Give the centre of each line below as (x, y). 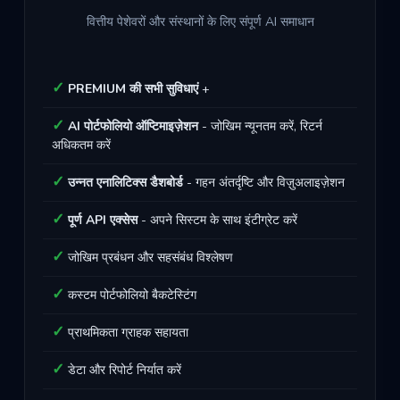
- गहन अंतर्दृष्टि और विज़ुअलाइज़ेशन (264, 183)
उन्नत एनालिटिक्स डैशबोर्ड (125, 183)
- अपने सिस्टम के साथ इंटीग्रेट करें (217, 220)
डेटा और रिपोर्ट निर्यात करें (123, 370)
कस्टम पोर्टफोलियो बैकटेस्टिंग (130, 295)
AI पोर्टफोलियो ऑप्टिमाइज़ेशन (133, 126)
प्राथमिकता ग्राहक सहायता (126, 333)
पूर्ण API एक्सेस (103, 220)
